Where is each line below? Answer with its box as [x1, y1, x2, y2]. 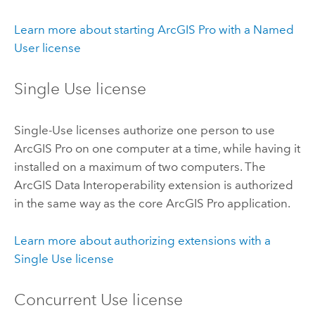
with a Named [215, 22, 294, 37]
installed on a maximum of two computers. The [13, 160, 266, 174]
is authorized [220, 178, 293, 193]
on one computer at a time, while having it [72, 141, 300, 156]
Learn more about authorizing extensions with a [13, 233, 271, 247]
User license [13, 40, 81, 55]
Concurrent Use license [13, 290, 183, 310]
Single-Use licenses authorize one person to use [13, 123, 275, 138]
